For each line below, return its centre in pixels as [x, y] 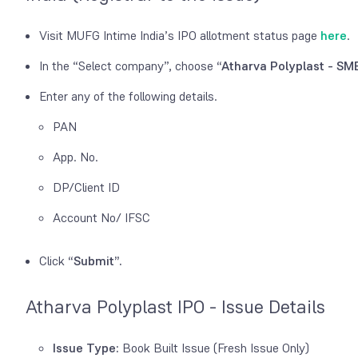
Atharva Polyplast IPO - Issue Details [175, 306]
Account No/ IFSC [101, 217]
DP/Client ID [86, 187]
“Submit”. [95, 261]
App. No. [76, 157]
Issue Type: [88, 348]
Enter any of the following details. [128, 96]
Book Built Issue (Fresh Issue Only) [216, 348]
